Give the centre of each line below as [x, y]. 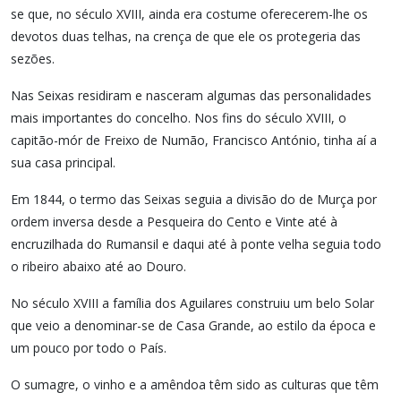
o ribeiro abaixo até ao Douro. [98, 266]
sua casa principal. [63, 162]
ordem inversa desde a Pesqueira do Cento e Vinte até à [174, 222]
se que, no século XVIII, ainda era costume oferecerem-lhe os [189, 14]
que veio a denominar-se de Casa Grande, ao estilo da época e [193, 325]
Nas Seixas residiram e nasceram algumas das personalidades [191, 95]
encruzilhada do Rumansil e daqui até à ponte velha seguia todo [196, 244]
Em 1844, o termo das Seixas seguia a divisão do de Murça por [194, 199]
